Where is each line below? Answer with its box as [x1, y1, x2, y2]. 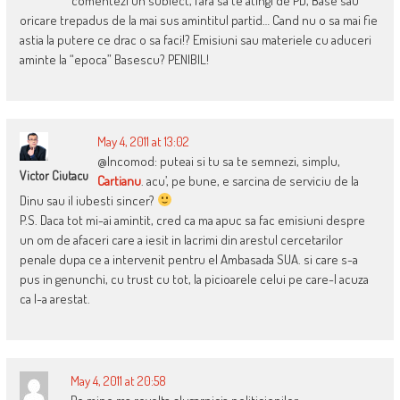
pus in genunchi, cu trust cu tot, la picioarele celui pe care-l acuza [19, 270, 369, 287]
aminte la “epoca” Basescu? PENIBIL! [19, 50, 209, 68]
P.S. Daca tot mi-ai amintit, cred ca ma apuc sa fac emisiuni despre [19, 211, 365, 229]
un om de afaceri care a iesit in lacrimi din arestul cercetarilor [19, 230, 343, 248]
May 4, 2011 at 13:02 [96, 132, 189, 150]
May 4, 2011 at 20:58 [70, 371, 166, 389]
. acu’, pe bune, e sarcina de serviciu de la [140, 171, 359, 189]
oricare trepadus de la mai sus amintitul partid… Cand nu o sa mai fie [19, 11, 378, 29]
